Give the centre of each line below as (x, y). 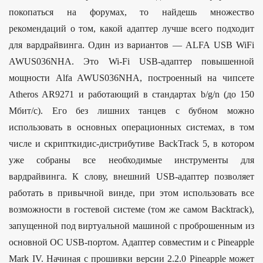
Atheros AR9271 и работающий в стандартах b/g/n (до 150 (131, 95)
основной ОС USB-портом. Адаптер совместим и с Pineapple (131, 242)
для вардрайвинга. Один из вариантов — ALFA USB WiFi (131, 45)
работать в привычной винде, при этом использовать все (131, 193)
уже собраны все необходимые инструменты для (131, 160)
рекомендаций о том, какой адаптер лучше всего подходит (131, 29)
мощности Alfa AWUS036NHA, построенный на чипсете (131, 78)
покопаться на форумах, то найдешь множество (131, 12)
